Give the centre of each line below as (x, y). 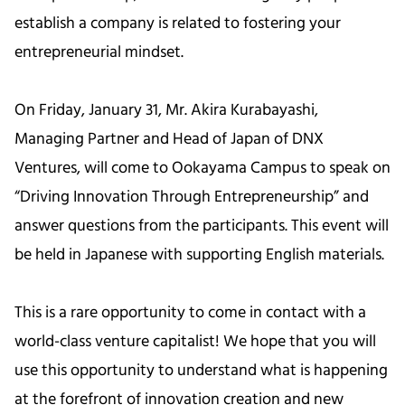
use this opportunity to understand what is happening (201, 371)
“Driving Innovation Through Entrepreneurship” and (192, 197)
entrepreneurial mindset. (99, 52)
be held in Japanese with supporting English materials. (199, 255)
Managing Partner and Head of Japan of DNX (169, 139)
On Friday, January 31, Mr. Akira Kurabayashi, (166, 110)
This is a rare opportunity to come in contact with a (190, 313)
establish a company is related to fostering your (178, 24)
